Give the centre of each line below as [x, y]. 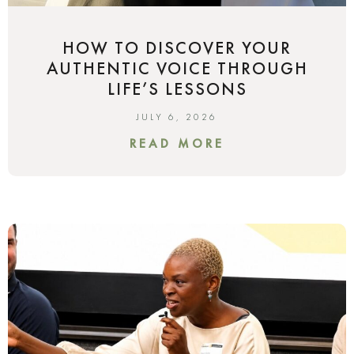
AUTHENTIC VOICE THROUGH [177, 69]
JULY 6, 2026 [177, 117]
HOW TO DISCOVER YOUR [177, 48]
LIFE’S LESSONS [177, 89]
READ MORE [177, 144]
